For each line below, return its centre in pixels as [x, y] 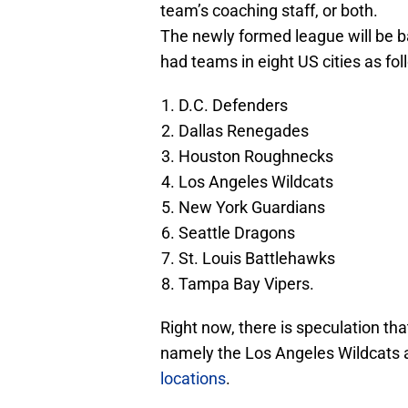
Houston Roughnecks [256, 157]
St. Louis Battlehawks [257, 259]
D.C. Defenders [233, 106]
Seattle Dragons [237, 233]
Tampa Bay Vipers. [246, 284]
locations [193, 379]
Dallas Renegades [244, 131]
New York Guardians [252, 208]
